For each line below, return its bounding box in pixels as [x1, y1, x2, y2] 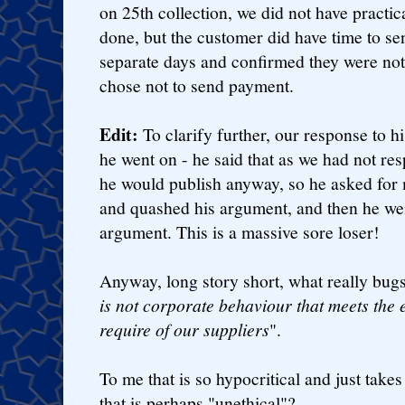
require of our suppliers [99, 316, 269, 341]
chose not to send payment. [99, 72, 294, 98]
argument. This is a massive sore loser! [99, 219, 380, 244]
